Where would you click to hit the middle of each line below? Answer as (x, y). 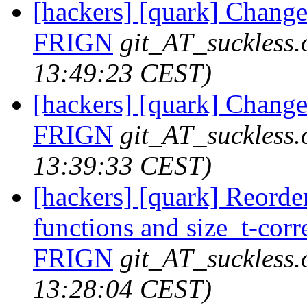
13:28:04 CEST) (122, 288)
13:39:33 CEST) (122, 165)
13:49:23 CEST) (122, 73)
